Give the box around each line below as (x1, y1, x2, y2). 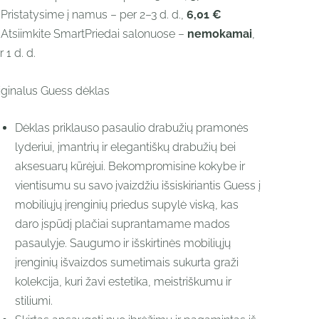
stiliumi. (14, 294, 53, 308)
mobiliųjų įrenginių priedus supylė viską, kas (14, 198, 239, 212)
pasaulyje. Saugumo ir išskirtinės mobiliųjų (14, 236, 231, 251)
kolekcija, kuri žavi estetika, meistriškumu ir (14, 275, 231, 289)
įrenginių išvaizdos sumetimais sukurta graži (14, 256, 239, 270)
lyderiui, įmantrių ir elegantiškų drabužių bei (14, 140, 236, 155)
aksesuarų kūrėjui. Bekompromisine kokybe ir (14, 159, 245, 174)
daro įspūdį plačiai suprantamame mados (14, 217, 230, 231)
